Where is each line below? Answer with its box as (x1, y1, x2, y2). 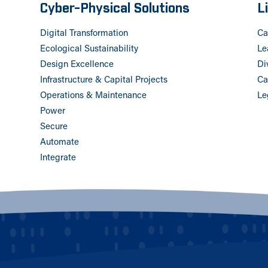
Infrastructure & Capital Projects (40, 76, 168, 86)
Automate (40, 138, 80, 148)
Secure (40, 123, 68, 132)
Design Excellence (40, 60, 114, 70)
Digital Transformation (40, 29, 129, 39)
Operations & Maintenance (40, 92, 147, 101)
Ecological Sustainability (40, 45, 139, 54)
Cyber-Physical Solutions (40, 2, 190, 16)
